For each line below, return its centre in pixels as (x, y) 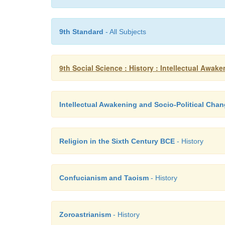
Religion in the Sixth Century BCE (117, 141)
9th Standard (81, 32)
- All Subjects (125, 32)
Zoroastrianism (85, 214)
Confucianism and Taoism (104, 178)
